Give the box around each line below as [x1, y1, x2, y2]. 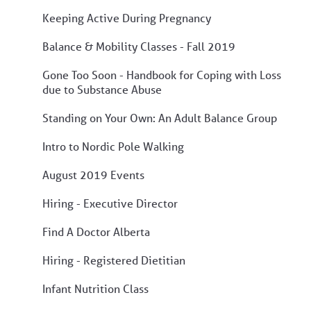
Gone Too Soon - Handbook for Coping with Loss [42, 67, 281, 82]
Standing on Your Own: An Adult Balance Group [42, 110, 277, 125]
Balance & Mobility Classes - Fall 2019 [42, 38, 235, 53]
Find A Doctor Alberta [42, 224, 150, 239]
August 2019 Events [42, 167, 144, 182]
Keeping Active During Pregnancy [42, 10, 211, 25]
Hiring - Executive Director [42, 195, 178, 210]
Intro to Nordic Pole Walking [42, 138, 184, 153]
